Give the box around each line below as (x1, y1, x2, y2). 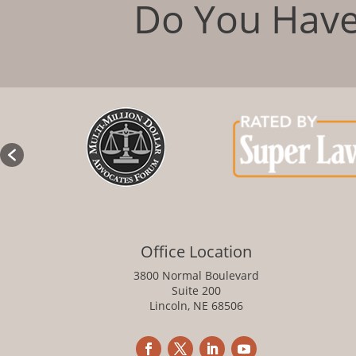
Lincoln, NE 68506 (149, 297, 243, 313)
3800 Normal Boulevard (133, 267, 259, 283)
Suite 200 (171, 282, 221, 298)
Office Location (140, 240, 252, 262)
